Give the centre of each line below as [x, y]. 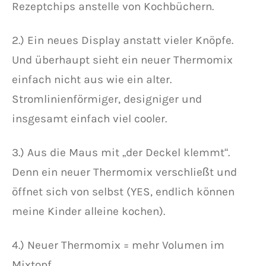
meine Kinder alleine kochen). [88, 211]
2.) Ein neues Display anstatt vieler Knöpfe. [123, 40]
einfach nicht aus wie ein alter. [92, 79]
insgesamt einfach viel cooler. [89, 118]
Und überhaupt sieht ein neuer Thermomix [122, 60]
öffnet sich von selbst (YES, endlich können [123, 191]
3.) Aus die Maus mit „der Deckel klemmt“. [121, 152]
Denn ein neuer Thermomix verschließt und [124, 172]
